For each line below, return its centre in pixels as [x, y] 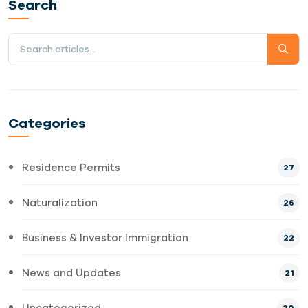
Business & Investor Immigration [105, 238]
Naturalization [60, 203]
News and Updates [71, 273]
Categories [47, 123]
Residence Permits [71, 168]
